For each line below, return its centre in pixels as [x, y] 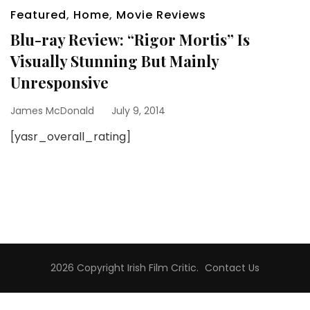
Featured [38, 15]
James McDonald [52, 111]
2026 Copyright [89, 268]
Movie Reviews [161, 15]
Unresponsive [60, 82]
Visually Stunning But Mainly [115, 61]
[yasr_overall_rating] [73, 137]
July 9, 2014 [138, 111]
